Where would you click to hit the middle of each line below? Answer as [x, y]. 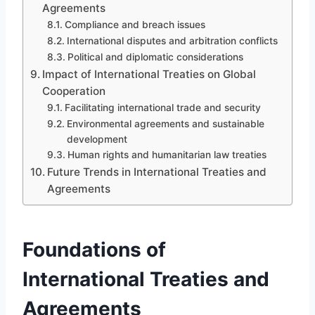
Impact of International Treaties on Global [149, 74]
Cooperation [74, 91]
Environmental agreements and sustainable [165, 123]
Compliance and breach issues [135, 24]
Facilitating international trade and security [162, 107]
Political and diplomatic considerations [155, 57]
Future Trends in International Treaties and [157, 172]
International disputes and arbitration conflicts [172, 40]
